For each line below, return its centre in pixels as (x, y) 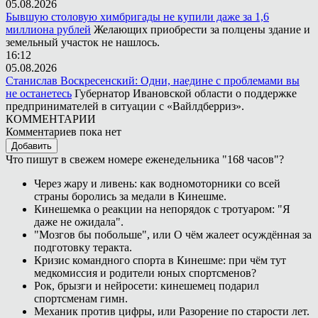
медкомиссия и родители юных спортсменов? (145, 273)
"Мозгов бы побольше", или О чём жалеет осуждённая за (173, 234)
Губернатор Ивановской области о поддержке (186, 93)
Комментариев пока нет (64, 131)
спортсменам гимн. (81, 298)
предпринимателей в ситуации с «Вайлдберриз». (125, 106)
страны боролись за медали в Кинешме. (130, 196)
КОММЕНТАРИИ (51, 119)
